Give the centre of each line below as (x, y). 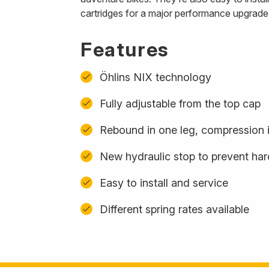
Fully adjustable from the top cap (180, 103)
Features (125, 50)
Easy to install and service (164, 183)
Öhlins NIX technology (156, 77)
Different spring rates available (174, 209)
